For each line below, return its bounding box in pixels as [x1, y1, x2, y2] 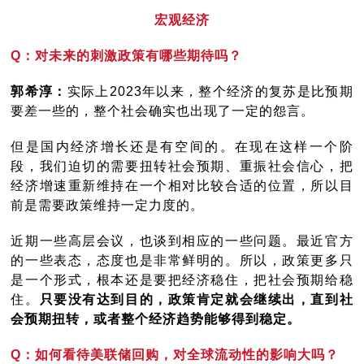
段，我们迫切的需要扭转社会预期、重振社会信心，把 [11, 159, 353, 174]
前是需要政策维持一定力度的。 [11, 198, 205, 213]
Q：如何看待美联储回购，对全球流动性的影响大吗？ [11, 348, 340, 362]
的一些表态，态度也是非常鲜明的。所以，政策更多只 [11, 253, 353, 268]
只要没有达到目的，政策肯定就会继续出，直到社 [39, 292, 353, 307]
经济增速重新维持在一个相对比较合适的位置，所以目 [11, 179, 353, 193]
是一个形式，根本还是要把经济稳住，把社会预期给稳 [11, 273, 353, 288]
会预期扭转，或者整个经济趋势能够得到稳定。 [11, 312, 301, 327]
